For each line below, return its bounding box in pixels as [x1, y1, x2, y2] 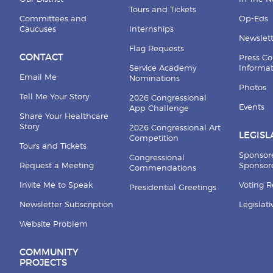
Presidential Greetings [129, 183, 216, 192]
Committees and [19, 15, 87, 23]
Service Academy [129, 64, 197, 73]
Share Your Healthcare [19, 112, 108, 121]
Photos [239, 83, 267, 92]
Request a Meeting [19, 161, 94, 170]
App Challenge [129, 104, 189, 113]
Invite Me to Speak [19, 181, 93, 190]
